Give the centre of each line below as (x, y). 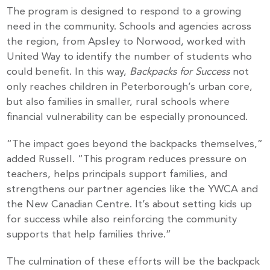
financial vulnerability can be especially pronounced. (127, 118)
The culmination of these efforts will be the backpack (133, 262)
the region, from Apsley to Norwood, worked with (126, 42)
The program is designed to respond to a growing (124, 12)
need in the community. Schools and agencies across (129, 27)
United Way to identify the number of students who (130, 57)
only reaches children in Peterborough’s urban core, (130, 87)
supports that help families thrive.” (89, 235)
